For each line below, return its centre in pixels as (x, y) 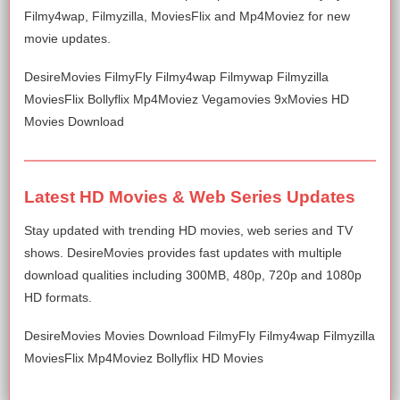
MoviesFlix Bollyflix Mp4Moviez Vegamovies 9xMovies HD (187, 100)
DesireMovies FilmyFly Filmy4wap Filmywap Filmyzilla (176, 77)
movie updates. (67, 39)
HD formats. (58, 298)
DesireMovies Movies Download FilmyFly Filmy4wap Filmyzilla (200, 336)
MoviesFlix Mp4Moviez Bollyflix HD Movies (144, 358)
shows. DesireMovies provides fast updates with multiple (183, 253)
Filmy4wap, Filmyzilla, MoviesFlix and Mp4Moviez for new (187, 17)
